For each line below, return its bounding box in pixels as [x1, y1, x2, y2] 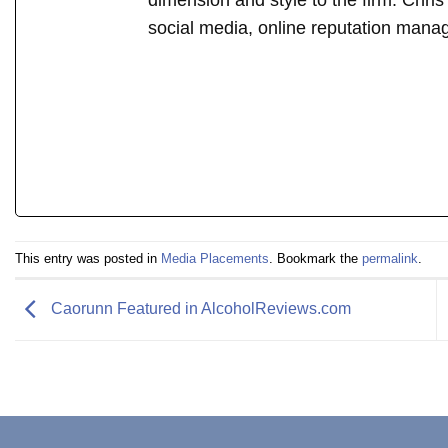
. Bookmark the [269, 250, 362, 266]
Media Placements [161, 250, 269, 266]
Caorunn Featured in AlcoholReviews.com [47, 299, 351, 317]
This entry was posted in [15, 250, 161, 266]
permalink [362, 250, 418, 266]
